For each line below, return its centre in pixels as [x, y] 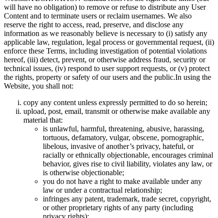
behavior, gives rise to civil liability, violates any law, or [127, 163]
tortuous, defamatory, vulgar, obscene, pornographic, [123, 137]
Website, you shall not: [39, 86]
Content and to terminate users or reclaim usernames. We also [98, 16]
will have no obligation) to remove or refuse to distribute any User [105, 7]
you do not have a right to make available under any [122, 181]
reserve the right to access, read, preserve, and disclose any [94, 24]
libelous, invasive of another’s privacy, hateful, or [118, 146]
